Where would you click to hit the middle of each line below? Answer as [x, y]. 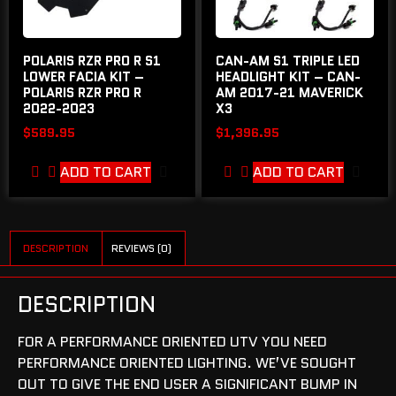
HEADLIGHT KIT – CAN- [289, 77]
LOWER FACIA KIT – [84, 77]
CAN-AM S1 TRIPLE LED [288, 61]
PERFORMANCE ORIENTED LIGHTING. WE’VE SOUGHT [187, 362]
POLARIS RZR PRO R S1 [92, 61]
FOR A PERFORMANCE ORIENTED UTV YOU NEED [172, 341]
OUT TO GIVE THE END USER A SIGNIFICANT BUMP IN [187, 384]
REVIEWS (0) [142, 248]
